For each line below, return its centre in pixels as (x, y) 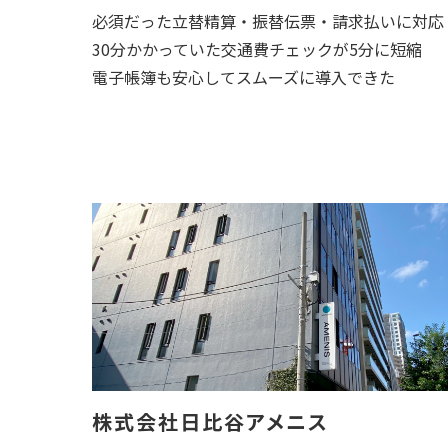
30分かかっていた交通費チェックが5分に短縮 (257, 49)
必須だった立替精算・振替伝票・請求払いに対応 (268, 21)
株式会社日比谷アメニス (210, 421)
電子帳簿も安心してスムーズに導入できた (243, 77)
